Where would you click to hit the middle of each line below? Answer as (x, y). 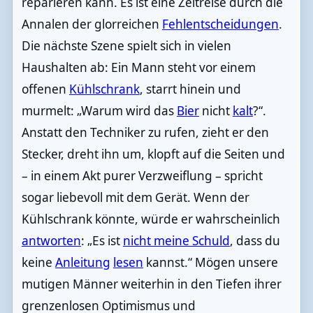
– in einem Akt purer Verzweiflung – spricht (142, 175)
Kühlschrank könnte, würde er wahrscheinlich (151, 219)
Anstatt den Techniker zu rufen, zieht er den (145, 132)
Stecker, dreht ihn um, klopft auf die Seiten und (153, 154)
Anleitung (82, 262)
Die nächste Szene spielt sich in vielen (126, 45)
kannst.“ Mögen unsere (210, 262)
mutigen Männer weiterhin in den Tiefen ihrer (151, 284)
